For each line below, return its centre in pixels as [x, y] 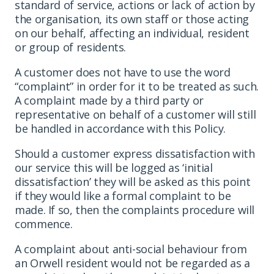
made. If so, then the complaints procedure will [135, 209]
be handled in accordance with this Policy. [120, 128]
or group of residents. [71, 47]
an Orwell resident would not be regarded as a [132, 263]
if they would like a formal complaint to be [123, 195]
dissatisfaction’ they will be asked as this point [133, 181]
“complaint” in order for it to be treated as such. [137, 86]
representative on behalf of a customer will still [135, 114]
